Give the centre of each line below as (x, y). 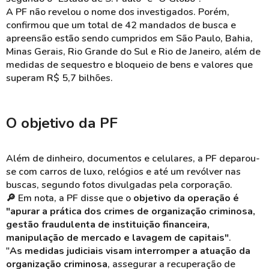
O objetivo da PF (62, 123)
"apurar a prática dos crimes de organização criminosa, (131, 211)
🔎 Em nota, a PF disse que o (70, 198)
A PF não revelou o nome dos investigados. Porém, (118, 12)
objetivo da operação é (186, 198)
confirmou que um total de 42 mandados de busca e (121, 25)
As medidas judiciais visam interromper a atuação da (130, 251)
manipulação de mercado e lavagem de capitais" (117, 238)
